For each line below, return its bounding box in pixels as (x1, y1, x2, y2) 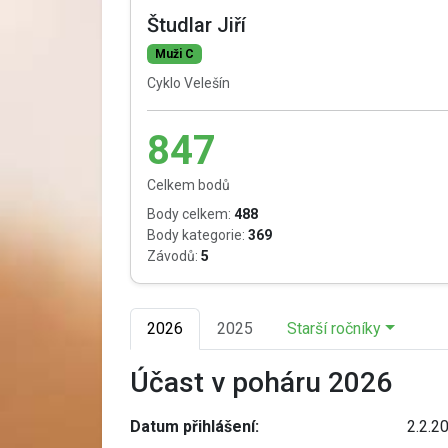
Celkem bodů (147, 176, 230, 193)
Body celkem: (147, 205, 231, 222)
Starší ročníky (287, 318, 381, 338)
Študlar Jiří (147, 12, 246, 37)
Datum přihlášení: (130, 416, 259, 436)
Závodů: (147, 247, 198, 264)
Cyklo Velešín (147, 74, 230, 91)
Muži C (154, 46, 194, 61)
